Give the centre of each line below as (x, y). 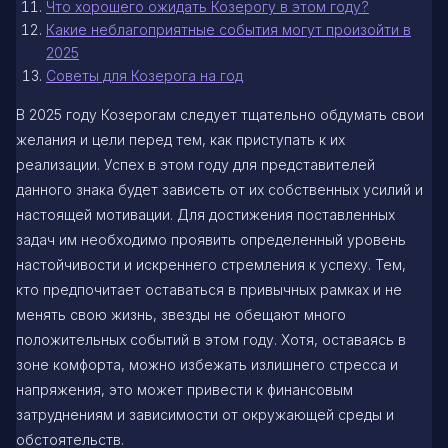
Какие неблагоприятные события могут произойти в (228, 29)
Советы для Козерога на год (144, 75)
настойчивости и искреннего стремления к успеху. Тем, (211, 264)
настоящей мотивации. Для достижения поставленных (205, 214)
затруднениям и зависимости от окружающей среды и (205, 414)
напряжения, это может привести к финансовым (184, 389)
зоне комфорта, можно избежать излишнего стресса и (207, 364)
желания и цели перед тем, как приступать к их (180, 139)
